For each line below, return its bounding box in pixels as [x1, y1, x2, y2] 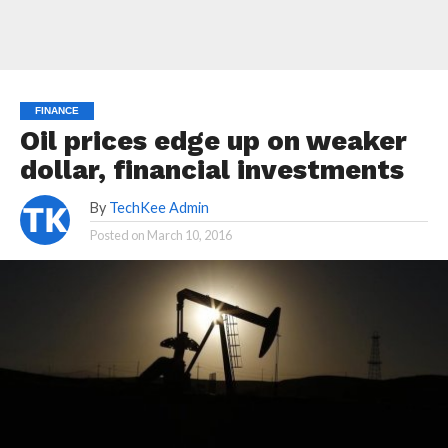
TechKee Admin [108, 199, 209, 216]
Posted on [89, 227, 145, 243]
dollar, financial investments [19, 154, 404, 186]
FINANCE [34, 105, 79, 116]
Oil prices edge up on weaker [19, 125, 407, 157]
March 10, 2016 [146, 227, 232, 243]
